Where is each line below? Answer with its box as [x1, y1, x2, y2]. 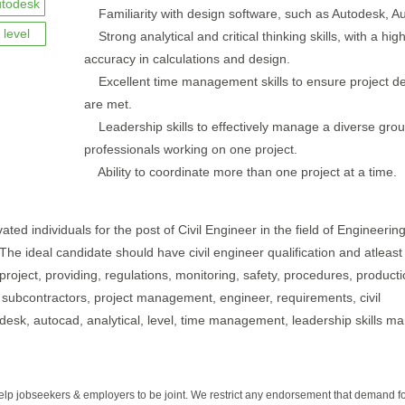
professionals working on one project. [83, 142, 297, 156]
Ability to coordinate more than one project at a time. [83, 165, 397, 179]
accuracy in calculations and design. [83, 52, 290, 66]
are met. [83, 97, 132, 111]
